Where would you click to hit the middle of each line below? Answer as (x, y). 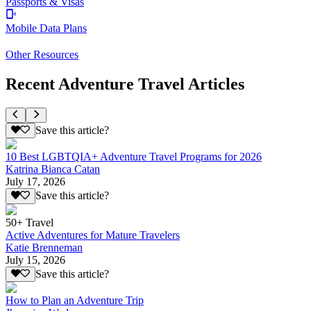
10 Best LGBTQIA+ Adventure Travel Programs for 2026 (134, 157)
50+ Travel (30, 222)
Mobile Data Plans (46, 28)
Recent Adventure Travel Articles (125, 84)
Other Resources (42, 55)
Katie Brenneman (44, 247)
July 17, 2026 (35, 182)
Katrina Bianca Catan (53, 169)
